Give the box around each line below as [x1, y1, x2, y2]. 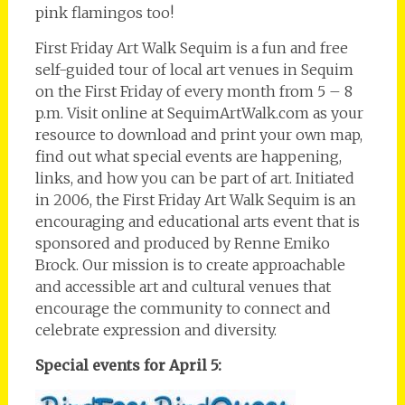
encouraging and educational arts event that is [34, 212, 360, 231]
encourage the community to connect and [34, 298, 331, 317]
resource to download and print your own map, [34, 125, 363, 144]
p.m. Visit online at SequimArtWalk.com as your [34, 103, 363, 122]
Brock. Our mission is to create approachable [34, 255, 345, 274]
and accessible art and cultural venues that [34, 277, 331, 296]
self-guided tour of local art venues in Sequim [34, 60, 353, 79]
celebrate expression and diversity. [34, 320, 277, 339]
